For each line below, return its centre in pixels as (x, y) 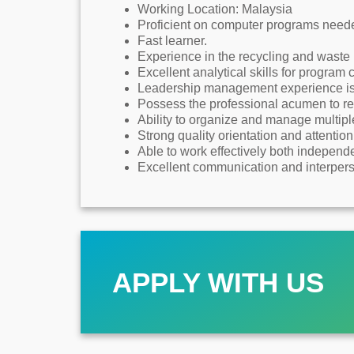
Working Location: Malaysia (215, 9)
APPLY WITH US (218, 282)
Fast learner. (172, 41)
